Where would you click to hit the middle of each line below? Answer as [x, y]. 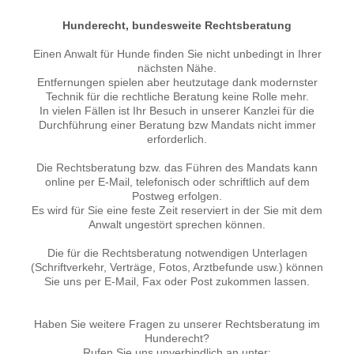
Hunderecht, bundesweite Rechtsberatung [177, 26]
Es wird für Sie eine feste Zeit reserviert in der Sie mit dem [177, 211]
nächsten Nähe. [177, 68]
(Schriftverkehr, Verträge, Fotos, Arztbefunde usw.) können [177, 267]
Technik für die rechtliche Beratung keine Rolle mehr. [177, 97]
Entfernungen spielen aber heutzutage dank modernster [177, 83]
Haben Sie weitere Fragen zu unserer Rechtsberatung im [177, 324]
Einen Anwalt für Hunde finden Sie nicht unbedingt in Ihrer [177, 54]
